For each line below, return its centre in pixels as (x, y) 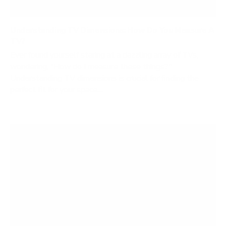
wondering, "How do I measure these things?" (91, 67)
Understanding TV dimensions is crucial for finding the (104, 78)
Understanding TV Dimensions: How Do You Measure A (112, 31)
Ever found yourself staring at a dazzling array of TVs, (104, 55)
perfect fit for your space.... (57, 90)
